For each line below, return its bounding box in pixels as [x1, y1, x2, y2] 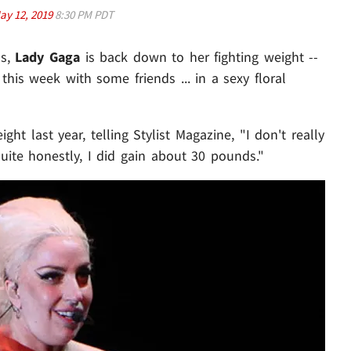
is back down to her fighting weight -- [79, 48, 319, 67]
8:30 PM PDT [55, 7, 114, 23]
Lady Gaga [15, 48, 80, 67]
